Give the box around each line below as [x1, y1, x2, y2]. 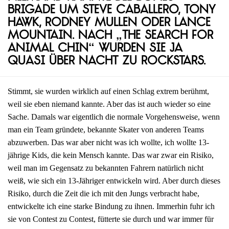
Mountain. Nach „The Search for [8, 30, 213, 42]
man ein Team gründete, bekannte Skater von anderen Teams [8, 125, 204, 134]
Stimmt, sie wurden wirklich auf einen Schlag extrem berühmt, [8, 87, 209, 96]
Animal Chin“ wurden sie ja [8, 43, 182, 55]
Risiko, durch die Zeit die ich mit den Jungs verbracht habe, [8, 189, 199, 198]
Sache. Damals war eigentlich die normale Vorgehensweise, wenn [8, 112, 220, 122]
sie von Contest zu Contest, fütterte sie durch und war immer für [8, 215, 214, 224]
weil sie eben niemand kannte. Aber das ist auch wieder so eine [8, 100, 211, 109]
